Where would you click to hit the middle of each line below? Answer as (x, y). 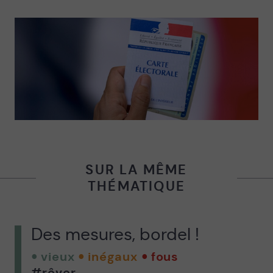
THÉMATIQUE (136, 186)
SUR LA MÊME (136, 170)
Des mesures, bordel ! (115, 234)
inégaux (113, 256)
